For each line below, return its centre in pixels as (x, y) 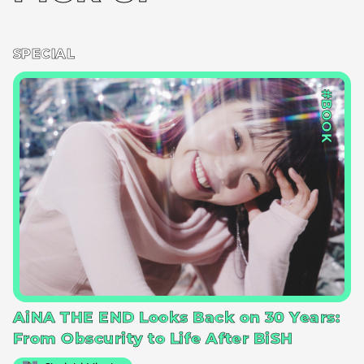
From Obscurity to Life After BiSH (153, 340)
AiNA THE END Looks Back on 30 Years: (177, 319)
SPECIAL (44, 55)
